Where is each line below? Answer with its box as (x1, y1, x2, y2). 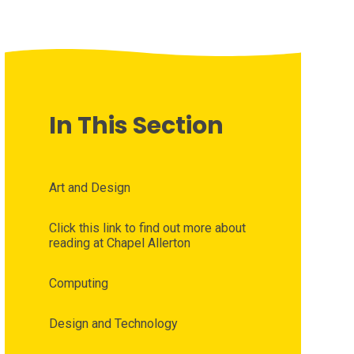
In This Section (48, 109, 224, 143)
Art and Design (48, 180, 130, 196)
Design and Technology (48, 316, 178, 332)
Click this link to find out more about (48, 220, 246, 236)
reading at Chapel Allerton (48, 235, 190, 251)
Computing (48, 276, 108, 292)
